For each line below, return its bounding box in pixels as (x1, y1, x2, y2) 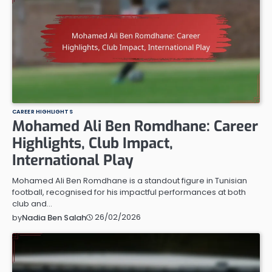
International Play (12, 150, 134, 170)
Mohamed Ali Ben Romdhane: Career (12, 116, 258, 136)
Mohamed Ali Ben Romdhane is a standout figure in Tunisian (12, 174, 247, 186)
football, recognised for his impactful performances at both (12, 186, 246, 198)
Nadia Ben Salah (22, 211, 86, 223)
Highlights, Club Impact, (12, 133, 173, 153)
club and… (12, 197, 52, 209)
